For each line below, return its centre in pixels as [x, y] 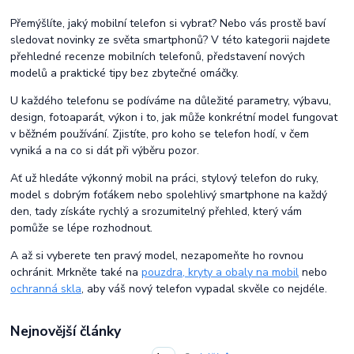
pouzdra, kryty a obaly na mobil [220, 273]
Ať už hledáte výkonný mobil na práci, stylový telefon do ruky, [165, 179]
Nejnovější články [66, 331]
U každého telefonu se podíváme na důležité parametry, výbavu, [171, 101]
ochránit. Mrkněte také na [76, 273]
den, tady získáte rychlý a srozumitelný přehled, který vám [156, 212]
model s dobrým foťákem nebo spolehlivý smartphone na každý [169, 195]
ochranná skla [46, 289]
